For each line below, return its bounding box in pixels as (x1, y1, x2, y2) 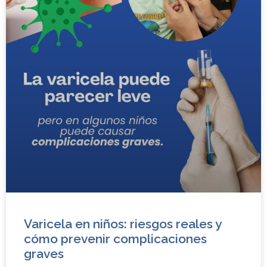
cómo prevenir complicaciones (24, 231, 207, 246)
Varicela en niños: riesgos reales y (24, 216, 221, 231)
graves (24, 246, 64, 261)
